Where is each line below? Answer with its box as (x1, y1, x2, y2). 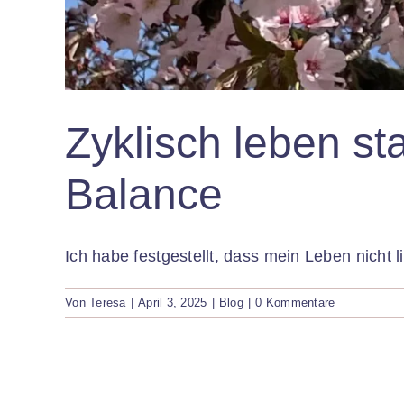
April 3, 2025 (138, 295, 207, 309)
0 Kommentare (255, 295, 335, 309)
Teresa (89, 295, 126, 309)
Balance (65, 170, 223, 218)
